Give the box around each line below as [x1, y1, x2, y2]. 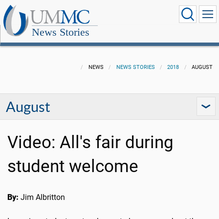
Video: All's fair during [7, 132, 174, 153]
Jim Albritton [19, 193, 65, 202]
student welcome [7, 156, 138, 177]
